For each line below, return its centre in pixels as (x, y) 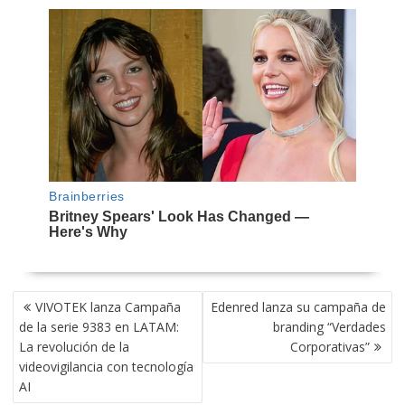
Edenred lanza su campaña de (299, 306)
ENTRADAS (47, 339)
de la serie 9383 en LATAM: (99, 326)
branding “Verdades (330, 326)
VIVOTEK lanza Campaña (108, 306)
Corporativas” (330, 346)
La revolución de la (74, 346)
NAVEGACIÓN (54, 300)
